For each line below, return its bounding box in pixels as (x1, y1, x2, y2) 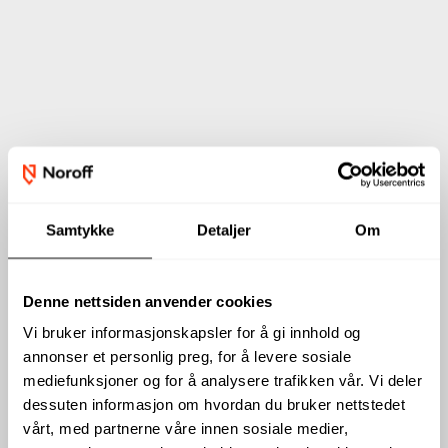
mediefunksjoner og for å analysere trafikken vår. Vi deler (23, 371, 422, 389)
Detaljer (196, 221, 252, 239)
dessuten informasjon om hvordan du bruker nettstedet (23, 395, 405, 413)
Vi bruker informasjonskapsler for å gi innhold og (23, 323, 361, 341)
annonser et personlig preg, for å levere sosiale (23, 347, 351, 365)
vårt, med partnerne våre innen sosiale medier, (23, 419, 348, 437)
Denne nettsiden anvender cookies (23, 292, 272, 310)
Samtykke (45, 221, 115, 239)
